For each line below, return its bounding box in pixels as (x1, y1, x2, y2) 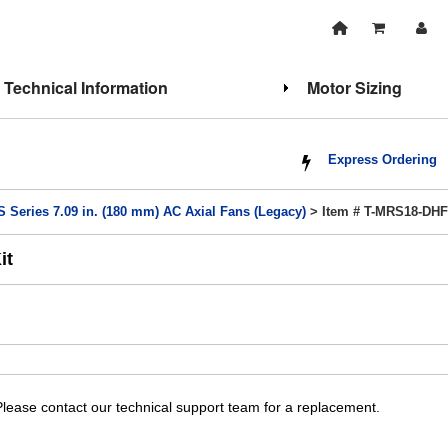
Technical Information (4, 76, 168, 99)
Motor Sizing (306, 76, 402, 99)
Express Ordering (328, 153, 438, 167)
